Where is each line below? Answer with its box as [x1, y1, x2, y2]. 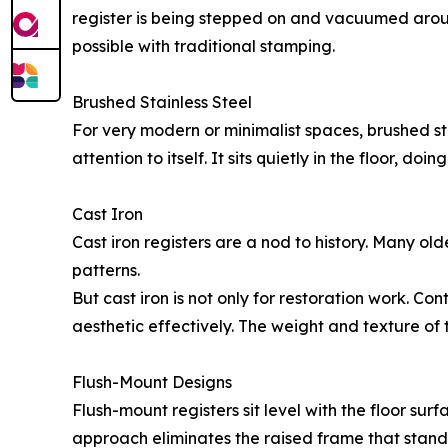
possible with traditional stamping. [72, 36, 335, 57]
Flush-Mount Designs [72, 372, 232, 393]
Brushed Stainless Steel [72, 92, 252, 113]
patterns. [72, 260, 140, 281]
